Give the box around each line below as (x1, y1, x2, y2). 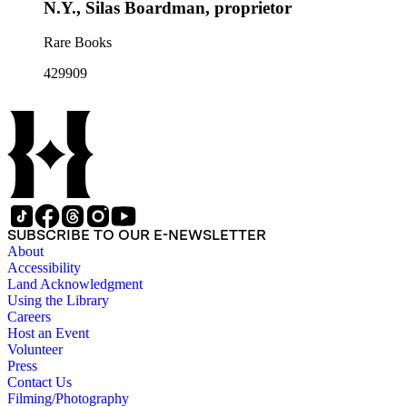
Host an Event (7, 325, 89, 342)
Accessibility (7, 260, 81, 276)
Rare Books (44, 35, 112, 51)
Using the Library (7, 293, 109, 309)
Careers (7, 309, 51, 325)
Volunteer (7, 342, 63, 358)
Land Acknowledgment (7, 276, 143, 293)
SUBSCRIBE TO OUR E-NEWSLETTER (7, 226, 266, 244)
